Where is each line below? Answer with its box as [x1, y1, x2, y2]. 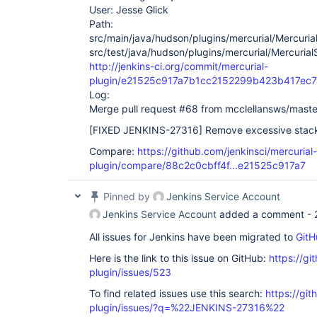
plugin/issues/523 [89, 266, 171, 278]
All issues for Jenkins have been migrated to [89, 231, 296, 243]
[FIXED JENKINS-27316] [89, 124, 202, 136]
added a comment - [217, 208, 314, 220]
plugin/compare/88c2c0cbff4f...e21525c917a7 [89, 159, 306, 171]
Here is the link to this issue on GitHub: [89, 252, 269, 264]
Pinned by [100, 190, 153, 202]
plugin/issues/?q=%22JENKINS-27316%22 [89, 301, 284, 313]
